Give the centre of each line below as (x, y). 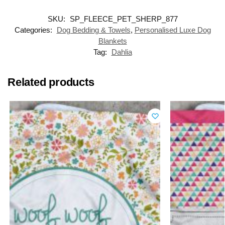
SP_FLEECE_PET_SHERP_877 (124, 19)
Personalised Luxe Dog (173, 30)
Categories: (34, 30)
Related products (51, 82)
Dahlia (122, 52)
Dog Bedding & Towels (93, 30)
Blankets (113, 41)
